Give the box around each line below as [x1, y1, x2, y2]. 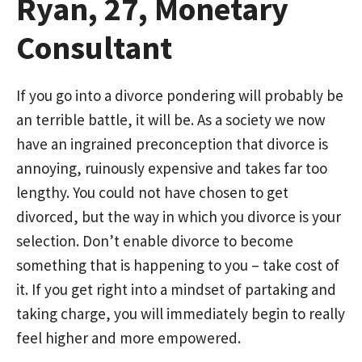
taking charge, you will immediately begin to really [16, 303, 345, 323]
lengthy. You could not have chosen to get [16, 182, 288, 202]
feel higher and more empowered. [16, 327, 241, 347]
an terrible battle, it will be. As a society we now [16, 109, 326, 129]
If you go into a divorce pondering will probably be [16, 85, 343, 105]
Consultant [16, 27, 172, 68]
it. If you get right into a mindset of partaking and [16, 279, 336, 299]
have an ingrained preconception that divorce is [16, 133, 328, 154]
